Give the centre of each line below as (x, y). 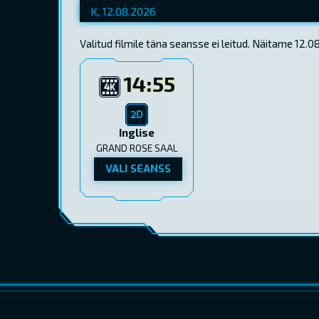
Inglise (137, 132)
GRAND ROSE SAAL (137, 148)
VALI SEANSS (138, 168)
